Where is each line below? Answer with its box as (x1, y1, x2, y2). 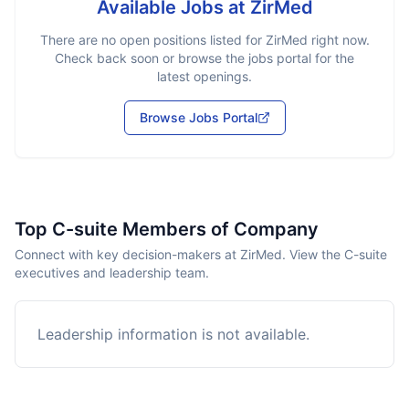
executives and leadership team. (15, 265, 209, 280)
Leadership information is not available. (37, 325, 309, 343)
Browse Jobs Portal (139, 110, 257, 125)
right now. (307, 32, 370, 47)
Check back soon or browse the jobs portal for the (55, 50, 354, 66)
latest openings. (157, 68, 252, 84)
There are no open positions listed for (39, 32, 266, 47)
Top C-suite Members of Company (15, 218, 319, 240)
